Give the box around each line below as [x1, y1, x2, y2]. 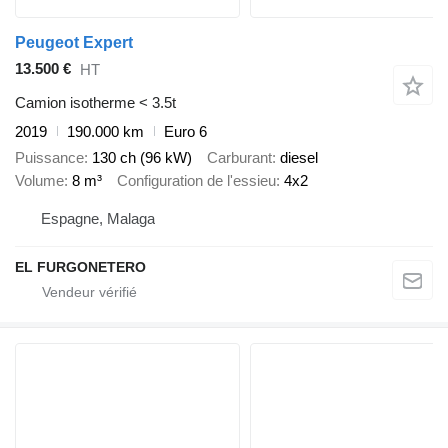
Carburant [207, 149, 272, 167]
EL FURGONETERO [15, 258, 146, 275]
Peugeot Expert [15, 33, 133, 51]
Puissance [15, 149, 84, 167]
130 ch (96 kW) [92, 149, 192, 167]
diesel [280, 149, 318, 167]
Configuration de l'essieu [117, 172, 276, 190]
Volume [15, 172, 64, 190]
